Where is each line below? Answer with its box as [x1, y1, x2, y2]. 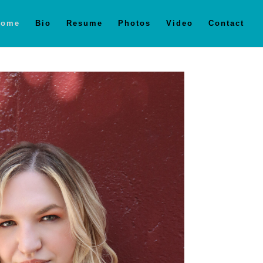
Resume [66, 19, 103, 28]
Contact [208, 19, 244, 28]
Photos [118, 19, 151, 28]
